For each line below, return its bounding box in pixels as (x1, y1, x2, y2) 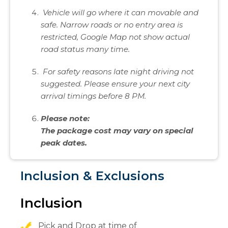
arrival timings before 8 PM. (41, 91, 146, 101)
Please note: (41, 113, 90, 124)
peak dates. (41, 138, 87, 148)
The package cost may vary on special (41, 126, 193, 136)
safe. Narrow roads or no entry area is (41, 20, 183, 30)
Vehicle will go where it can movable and (41, 8, 198, 18)
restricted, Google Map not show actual (41, 32, 190, 42)
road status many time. (41, 44, 130, 54)
